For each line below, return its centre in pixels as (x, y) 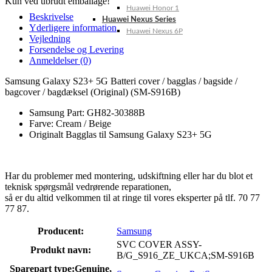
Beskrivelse (51, 17)
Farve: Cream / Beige (70, 124)
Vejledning (50, 39)
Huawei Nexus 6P (155, 31)
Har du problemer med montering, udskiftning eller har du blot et (129, 176)
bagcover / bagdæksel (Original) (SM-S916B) (93, 92)
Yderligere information (73, 28)
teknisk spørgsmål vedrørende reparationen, (88, 187)
